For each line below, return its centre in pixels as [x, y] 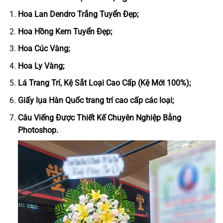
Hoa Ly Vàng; [41, 66]
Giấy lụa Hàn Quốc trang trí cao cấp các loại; [96, 100]
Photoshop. [38, 130]
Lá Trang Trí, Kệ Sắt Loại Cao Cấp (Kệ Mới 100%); [104, 83]
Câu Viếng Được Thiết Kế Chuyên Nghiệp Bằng [99, 117]
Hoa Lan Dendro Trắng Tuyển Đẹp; [78, 14]
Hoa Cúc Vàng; [44, 49]
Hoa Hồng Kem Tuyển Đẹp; [65, 31]
